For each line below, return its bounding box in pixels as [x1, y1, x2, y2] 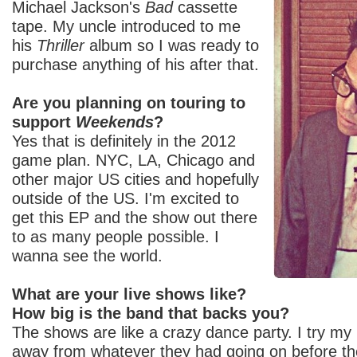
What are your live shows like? [12, 284, 246, 303]
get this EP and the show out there [12, 208, 257, 226]
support [12, 112, 76, 131]
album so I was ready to [84, 36, 259, 54]
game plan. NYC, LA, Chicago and [12, 151, 255, 169]
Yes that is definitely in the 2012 [12, 131, 236, 150]
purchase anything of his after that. [12, 55, 259, 73]
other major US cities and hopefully [12, 170, 259, 188]
